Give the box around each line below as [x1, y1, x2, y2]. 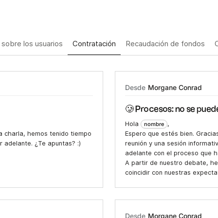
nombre [144, 121, 164, 128]
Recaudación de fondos [126, 39, 205, 49]
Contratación [73, 39, 116, 49]
